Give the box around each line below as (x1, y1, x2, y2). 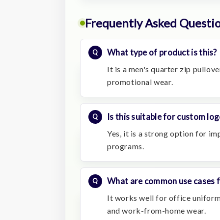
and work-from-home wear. (107, 205, 206, 215)
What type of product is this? (107, 47, 217, 57)
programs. (107, 141, 144, 151)
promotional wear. (107, 77, 173, 86)
